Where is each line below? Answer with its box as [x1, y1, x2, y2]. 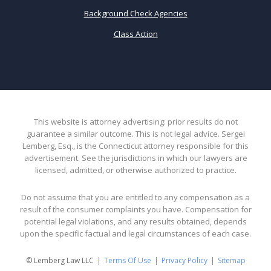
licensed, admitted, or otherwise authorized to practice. [34, 164, 237, 175]
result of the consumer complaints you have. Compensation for [19, 203, 252, 215]
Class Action [113, 28, 158, 39]
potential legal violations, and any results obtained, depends [24, 215, 247, 227]
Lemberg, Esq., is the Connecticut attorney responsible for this [22, 140, 249, 151]
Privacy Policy [161, 255, 207, 266]
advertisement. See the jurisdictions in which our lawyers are [24, 152, 247, 163]
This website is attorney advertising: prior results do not [33, 116, 238, 127]
